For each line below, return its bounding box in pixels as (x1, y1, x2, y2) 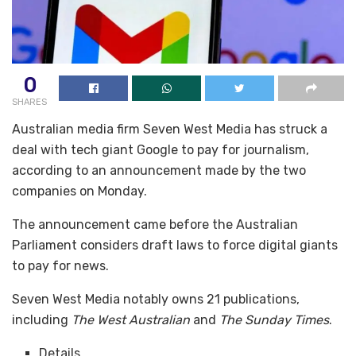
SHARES (12, 96, 47, 107)
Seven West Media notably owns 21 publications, (12, 291, 300, 307)
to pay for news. (12, 257, 109, 273)
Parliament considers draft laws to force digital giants (12, 237, 338, 253)
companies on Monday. (12, 183, 147, 199)
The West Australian (72, 311, 190, 327)
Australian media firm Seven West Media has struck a (12, 121, 327, 137)
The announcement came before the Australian (12, 216, 298, 232)
